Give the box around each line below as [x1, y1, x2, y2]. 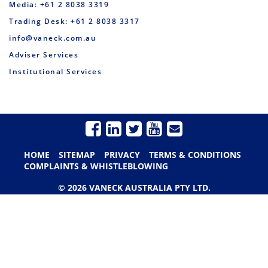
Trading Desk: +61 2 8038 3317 [9, 16, 140, 27]
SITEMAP [59, 149, 95, 160]
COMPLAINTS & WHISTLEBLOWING [24, 160, 168, 172]
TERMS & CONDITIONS [149, 149, 241, 160]
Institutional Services [9, 66, 102, 77]
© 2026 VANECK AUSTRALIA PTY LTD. [57, 182, 211, 193]
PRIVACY [104, 149, 140, 160]
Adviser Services [9, 50, 78, 60]
